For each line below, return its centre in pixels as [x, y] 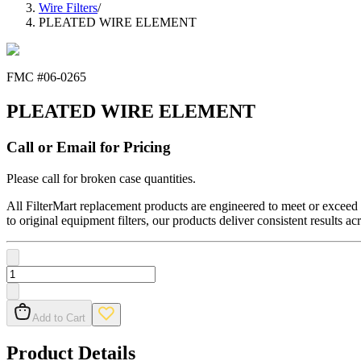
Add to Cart [59, 317]
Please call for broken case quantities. [101, 178]
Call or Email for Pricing [89, 147]
